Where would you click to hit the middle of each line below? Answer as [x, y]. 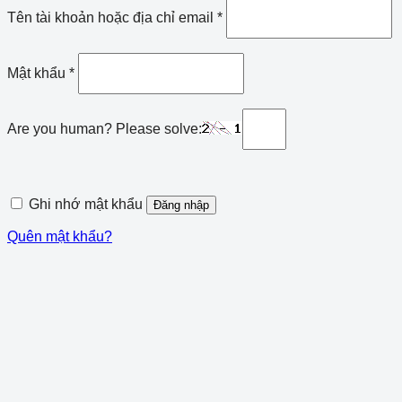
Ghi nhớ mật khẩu [86, 205]
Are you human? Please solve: [105, 128]
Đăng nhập [181, 205]
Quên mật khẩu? [60, 237]
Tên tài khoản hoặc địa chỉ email [112, 17]
